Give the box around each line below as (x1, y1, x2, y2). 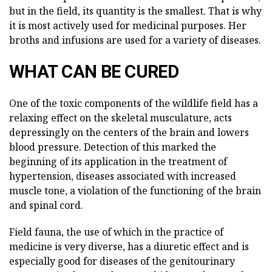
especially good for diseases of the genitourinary (9, 254, 235, 268)
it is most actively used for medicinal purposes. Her (9, 19, 246, 33)
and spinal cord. (9, 199, 83, 212)
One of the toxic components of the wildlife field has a (9, 97, 258, 110)
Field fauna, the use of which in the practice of (9, 225, 223, 239)
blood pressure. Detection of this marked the (9, 140, 216, 154)
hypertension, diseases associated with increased (9, 169, 236, 183)
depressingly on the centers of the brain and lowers (9, 126, 249, 140)
